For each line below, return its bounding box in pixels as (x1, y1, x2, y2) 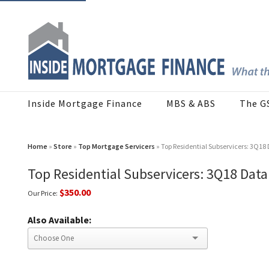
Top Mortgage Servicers (78, 142, 155, 151)
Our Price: (28, 189, 58, 198)
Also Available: (28, 214, 91, 226)
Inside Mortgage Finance (28, 97, 142, 110)
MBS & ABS (166, 97, 216, 110)
